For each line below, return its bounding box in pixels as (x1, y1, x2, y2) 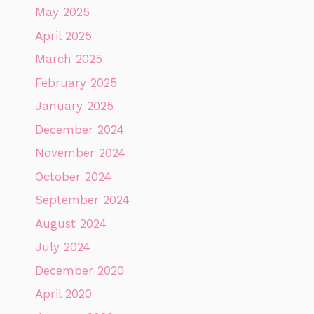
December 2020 (35, 263, 124, 278)
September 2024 (35, 193, 130, 207)
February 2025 (35, 75, 117, 90)
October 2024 (35, 169, 111, 184)
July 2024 (35, 240, 90, 254)
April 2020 (35, 287, 92, 301)
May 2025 (35, 5, 90, 19)
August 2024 (35, 216, 107, 231)
